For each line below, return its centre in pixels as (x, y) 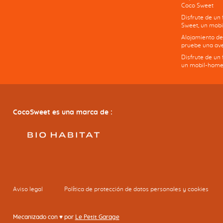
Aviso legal (28, 189)
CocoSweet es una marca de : (62, 113)
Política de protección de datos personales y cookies (137, 189)
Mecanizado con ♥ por (43, 217)
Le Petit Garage (97, 217)
